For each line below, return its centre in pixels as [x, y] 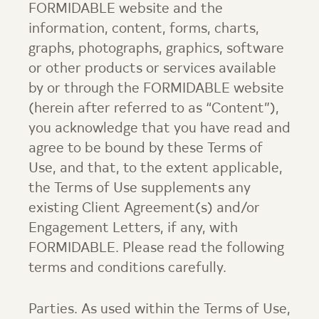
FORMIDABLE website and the [126, 9]
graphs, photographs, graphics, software [156, 49]
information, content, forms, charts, [144, 29]
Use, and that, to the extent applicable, [156, 169]
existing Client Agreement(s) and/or [144, 209]
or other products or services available [152, 69]
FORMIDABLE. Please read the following [156, 249]
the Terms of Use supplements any [140, 189]
